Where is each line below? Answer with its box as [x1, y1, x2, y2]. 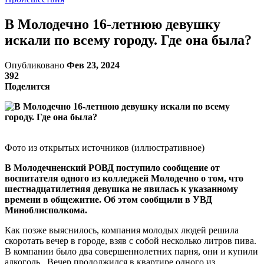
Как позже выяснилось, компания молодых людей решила [5, 225, 239, 235]
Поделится [5, 81, 50, 91]
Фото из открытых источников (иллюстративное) [5, 142, 204, 153]
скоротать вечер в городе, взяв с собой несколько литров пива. [5, 235, 256, 246]
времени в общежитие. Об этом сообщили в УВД [5, 194, 212, 204]
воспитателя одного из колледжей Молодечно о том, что [5, 173, 243, 183]
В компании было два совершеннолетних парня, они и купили [5, 246, 258, 256]
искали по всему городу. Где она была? [5, 32, 252, 48]
